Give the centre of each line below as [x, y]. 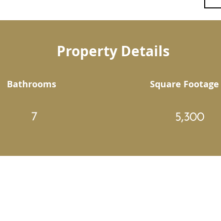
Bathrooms [32, 84]
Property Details [113, 51]
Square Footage [184, 84]
